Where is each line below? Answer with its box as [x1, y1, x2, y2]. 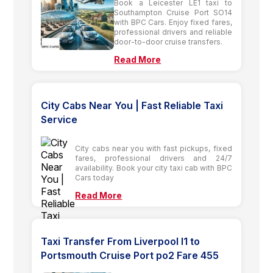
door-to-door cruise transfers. [114, 37, 223, 46]
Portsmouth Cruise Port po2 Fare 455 [41, 249, 219, 261]
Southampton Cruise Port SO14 [114, 7, 232, 17]
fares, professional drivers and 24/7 [75, 153, 232, 163]
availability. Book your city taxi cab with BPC [75, 163, 232, 172]
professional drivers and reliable [114, 27, 232, 37]
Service [41, 113, 78, 126]
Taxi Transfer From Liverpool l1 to [41, 235, 200, 247]
